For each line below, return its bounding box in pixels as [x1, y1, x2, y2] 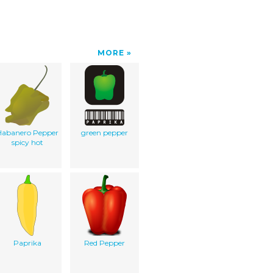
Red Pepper [84, 238, 125, 247]
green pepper [81, 127, 128, 137]
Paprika [13, 238, 41, 247]
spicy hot [11, 137, 43, 147]
